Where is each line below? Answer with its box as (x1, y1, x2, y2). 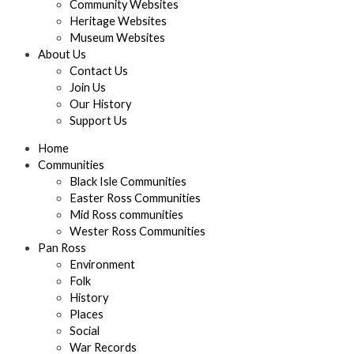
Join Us (70, 80, 106, 94)
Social (70, 324, 100, 338)
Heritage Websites (70, 13, 167, 28)
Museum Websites (70, 30, 165, 44)
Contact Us (70, 63, 128, 77)
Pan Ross (38, 241, 86, 255)
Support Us (70, 113, 127, 127)
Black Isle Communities (70, 175, 186, 189)
